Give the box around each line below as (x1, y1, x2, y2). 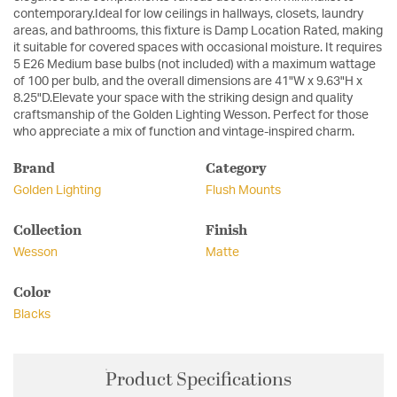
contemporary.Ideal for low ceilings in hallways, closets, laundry (13, 8, 363, 21)
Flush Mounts (205, 184, 281, 198)
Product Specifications (105, 366, 292, 395)
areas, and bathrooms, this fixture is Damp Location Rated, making (13, 25, 383, 38)
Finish (205, 219, 247, 240)
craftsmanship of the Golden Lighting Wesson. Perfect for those (13, 109, 369, 122)
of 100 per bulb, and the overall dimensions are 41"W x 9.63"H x (13, 75, 362, 89)
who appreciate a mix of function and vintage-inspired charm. (13, 126, 354, 139)
